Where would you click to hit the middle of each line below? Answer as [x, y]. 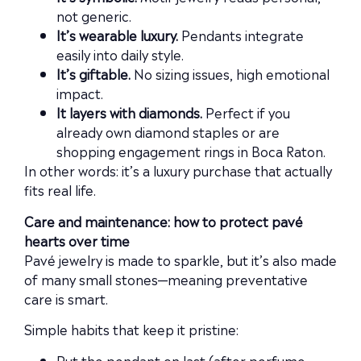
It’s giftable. [93, 74]
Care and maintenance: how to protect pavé [164, 220]
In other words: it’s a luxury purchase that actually [178, 170]
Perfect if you [246, 112]
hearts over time [77, 240]
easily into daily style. [120, 54]
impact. [80, 93]
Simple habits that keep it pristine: [131, 329]
